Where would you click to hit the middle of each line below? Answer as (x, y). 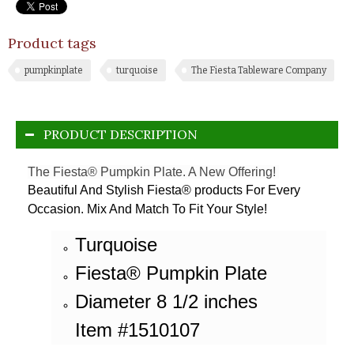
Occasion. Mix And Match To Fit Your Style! (147, 209)
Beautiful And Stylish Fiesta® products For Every (164, 190)
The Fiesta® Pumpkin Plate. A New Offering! (153, 171)
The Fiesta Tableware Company (259, 70)
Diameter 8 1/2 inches (166, 301)
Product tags (52, 43)
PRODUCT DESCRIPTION (121, 134)
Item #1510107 (137, 330)
